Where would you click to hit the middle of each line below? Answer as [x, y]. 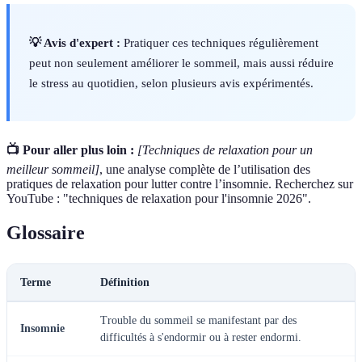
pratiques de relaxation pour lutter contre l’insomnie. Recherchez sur [180, 183]
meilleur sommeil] [53, 169]
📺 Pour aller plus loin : [70, 149]
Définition [125, 282]
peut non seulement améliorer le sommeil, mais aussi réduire [181, 62]
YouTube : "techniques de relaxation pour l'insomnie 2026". [159, 198]
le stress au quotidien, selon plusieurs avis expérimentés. [171, 82]
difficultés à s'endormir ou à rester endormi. [201, 337]
